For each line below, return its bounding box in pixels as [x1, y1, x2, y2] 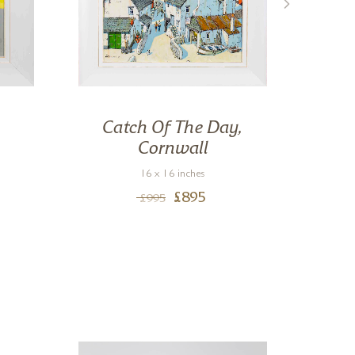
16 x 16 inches [139, 170, 205, 180]
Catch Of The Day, [102, 120, 243, 137]
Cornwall [137, 141, 208, 158]
